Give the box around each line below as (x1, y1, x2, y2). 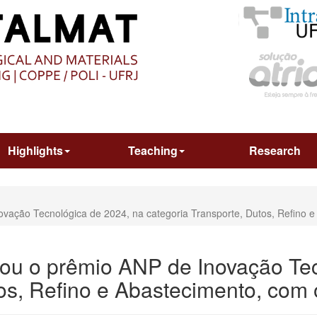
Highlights (7, 142, 63, 158)
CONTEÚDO (158, 13, 185, 20)
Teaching (128, 142, 178, 158)
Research (248, 142, 301, 158)
